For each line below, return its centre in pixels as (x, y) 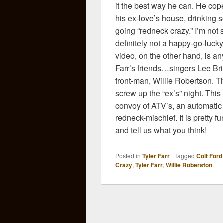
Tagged (184, 155)
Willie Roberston (189, 165)
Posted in (128, 155)
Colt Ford (209, 156)
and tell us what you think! (161, 130)
